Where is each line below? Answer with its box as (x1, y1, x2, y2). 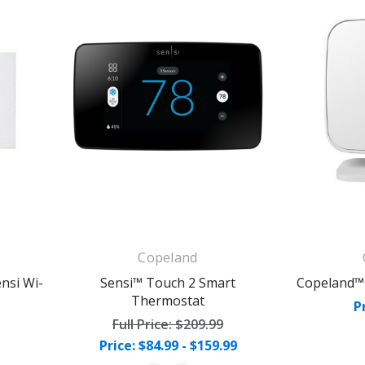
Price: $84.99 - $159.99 (99, 336, 237, 354)
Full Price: (112, 314, 175, 333)
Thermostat (131, 291, 204, 310)
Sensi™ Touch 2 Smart (100, 273, 235, 292)
